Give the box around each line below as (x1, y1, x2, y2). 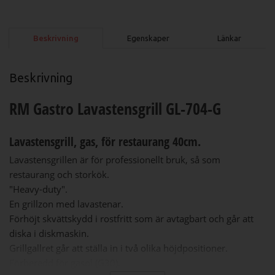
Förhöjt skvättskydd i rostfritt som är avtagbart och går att (9, 212, 254, 225)
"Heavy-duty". (9, 182, 68, 195)
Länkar (217, 34, 242, 43)
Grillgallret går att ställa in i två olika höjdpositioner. (9, 241, 228, 254)
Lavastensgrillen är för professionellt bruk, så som (9, 153, 220, 166)
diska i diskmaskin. (9, 227, 89, 239)
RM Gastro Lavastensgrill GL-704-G (9, 97, 221, 120)
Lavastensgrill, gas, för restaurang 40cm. (9, 133, 201, 150)
